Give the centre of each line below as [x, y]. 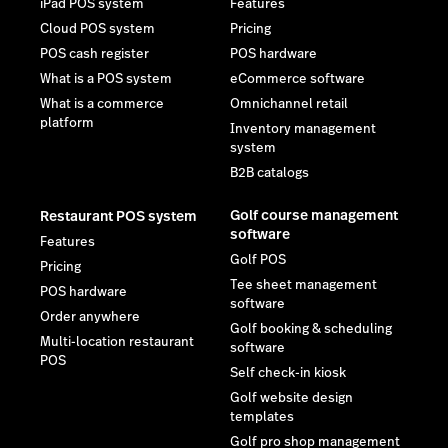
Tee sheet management [303, 284]
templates [262, 416]
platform [67, 122]
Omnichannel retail [289, 103]
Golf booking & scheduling [311, 328]
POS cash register [94, 53]
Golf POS [258, 259]
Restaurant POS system [118, 215]
